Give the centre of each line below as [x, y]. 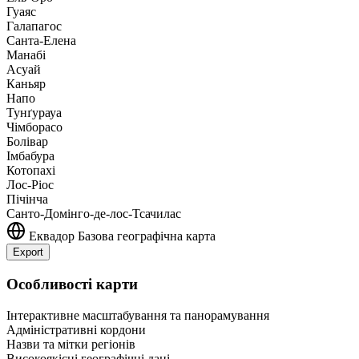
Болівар [27, 142]
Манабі [26, 55]
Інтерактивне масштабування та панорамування [138, 315]
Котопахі [31, 171]
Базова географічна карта [147, 236]
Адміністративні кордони [76, 329]
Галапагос [34, 26]
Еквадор [52, 236]
